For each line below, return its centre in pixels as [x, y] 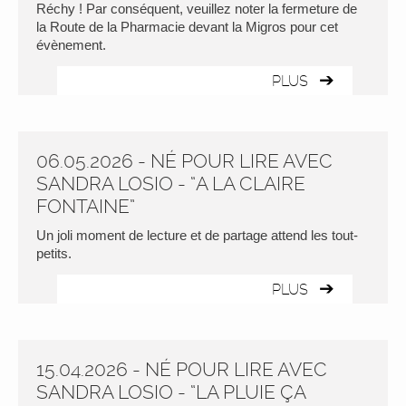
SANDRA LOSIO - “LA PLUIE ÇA [171, 392]
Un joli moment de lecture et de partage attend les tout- [197, 235]
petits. [54, 253]
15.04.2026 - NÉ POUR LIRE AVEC [182, 369]
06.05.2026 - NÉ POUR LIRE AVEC [184, 161]
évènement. [71, 45]
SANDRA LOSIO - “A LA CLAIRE [171, 184]
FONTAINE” [86, 206]
